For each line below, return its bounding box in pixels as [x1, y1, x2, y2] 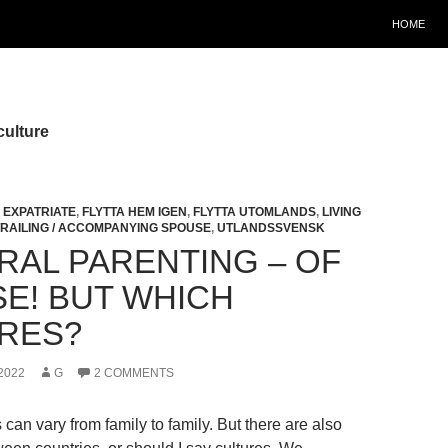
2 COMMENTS [94, 366, 174, 380]
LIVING [322, 205, 361, 219]
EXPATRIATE [3, 205, 76, 219]
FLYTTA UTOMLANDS [193, 205, 316, 219]
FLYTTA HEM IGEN [82, 205, 187, 219]
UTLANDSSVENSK [217, 221, 325, 235]
